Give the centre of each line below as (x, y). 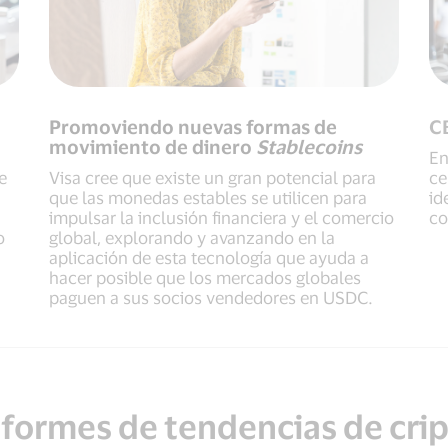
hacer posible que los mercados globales (205, 277)
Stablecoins (309, 147)
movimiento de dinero (152, 147)
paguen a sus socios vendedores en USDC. (211, 297)
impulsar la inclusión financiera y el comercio (221, 217)
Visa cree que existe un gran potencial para (212, 177)
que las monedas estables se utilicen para (208, 197)
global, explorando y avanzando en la (192, 237)
